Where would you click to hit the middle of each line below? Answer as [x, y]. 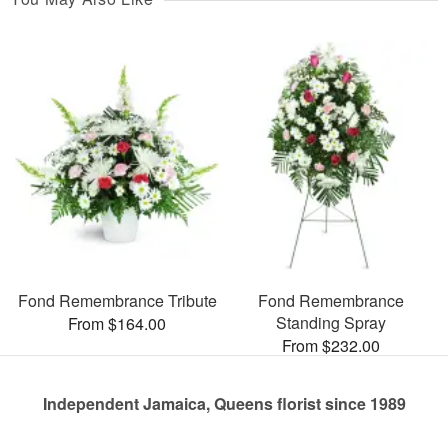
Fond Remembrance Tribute [117, 300]
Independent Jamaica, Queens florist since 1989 [224, 403]
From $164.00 [117, 323]
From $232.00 [331, 345]
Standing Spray [331, 322]
